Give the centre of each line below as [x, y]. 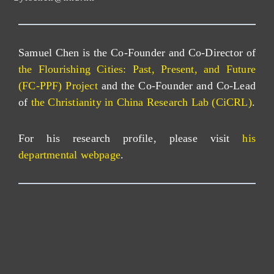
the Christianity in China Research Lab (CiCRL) [141, 102]
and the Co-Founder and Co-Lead [177, 86]
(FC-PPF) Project [58, 86]
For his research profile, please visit [131, 138]
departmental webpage [69, 155]
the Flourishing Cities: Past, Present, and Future [137, 69]
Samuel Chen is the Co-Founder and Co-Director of [137, 53]
